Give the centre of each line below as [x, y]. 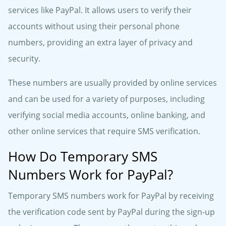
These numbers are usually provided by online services [112, 83]
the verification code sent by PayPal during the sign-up [111, 212]
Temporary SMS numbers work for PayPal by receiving [111, 196]
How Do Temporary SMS [83, 157]
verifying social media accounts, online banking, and [107, 115]
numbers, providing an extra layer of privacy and [100, 43]
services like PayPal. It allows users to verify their [100, 10]
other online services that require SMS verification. [104, 131]
